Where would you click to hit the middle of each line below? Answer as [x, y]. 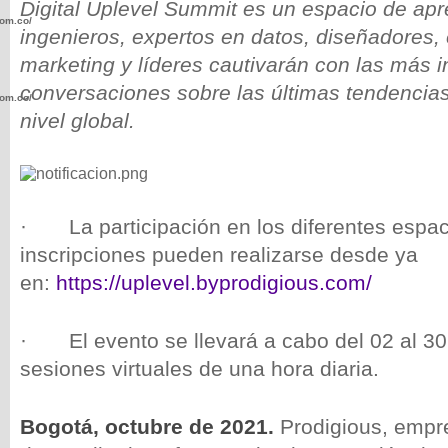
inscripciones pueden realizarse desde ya [219, 254]
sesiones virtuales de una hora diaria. [199, 368]
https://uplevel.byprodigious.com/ [214, 282]
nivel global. [77, 120]
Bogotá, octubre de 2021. [150, 426]
